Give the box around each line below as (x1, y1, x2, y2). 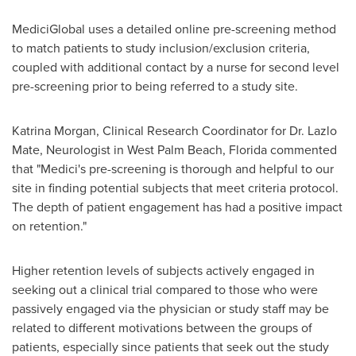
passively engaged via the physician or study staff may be (12, 300, 329, 318)
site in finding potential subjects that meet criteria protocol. (12, 179, 339, 197)
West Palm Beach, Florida (127, 141, 267, 159)
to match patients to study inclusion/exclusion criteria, (12, 39, 310, 57)
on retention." (12, 217, 87, 235)
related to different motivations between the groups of (12, 319, 312, 337)
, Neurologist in (40, 141, 127, 159)
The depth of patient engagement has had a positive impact (12, 198, 342, 216)
